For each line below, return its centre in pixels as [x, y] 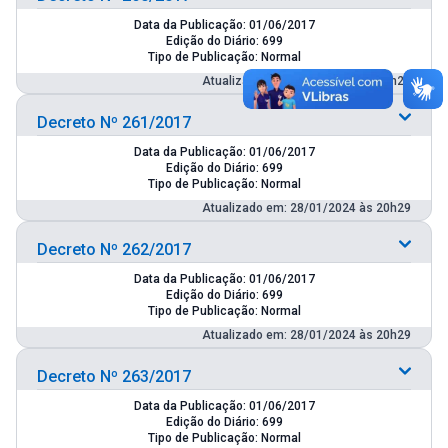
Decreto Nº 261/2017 [114, 122]
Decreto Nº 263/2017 [114, 376]
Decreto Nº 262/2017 [114, 249]
